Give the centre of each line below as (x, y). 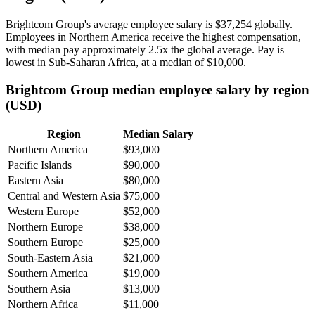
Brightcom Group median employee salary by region (157, 89)
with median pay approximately (77, 49)
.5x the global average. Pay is (219, 49)
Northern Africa (43, 304)
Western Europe (43, 212)
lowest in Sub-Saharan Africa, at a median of (106, 62)
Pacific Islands (40, 165)
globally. (272, 24)
